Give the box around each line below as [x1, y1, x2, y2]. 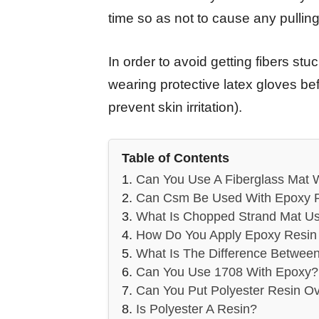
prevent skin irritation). [108, 99, 242, 115]
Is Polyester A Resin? [136, 302, 257, 317]
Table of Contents [122, 151, 229, 166]
